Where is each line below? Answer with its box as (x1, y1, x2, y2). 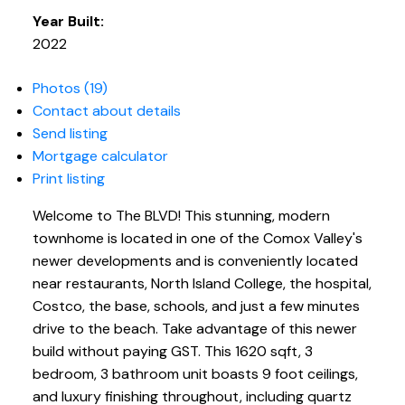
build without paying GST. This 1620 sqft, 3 (32, 342, 313, 362)
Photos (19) (32, 79, 108, 99)
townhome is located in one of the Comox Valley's (32, 229, 363, 249)
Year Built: (32, 12, 104, 32)
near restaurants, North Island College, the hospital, (32, 274, 372, 294)
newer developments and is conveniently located (32, 251, 358, 271)
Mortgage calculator (32, 146, 168, 166)
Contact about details (32, 101, 181, 121)
